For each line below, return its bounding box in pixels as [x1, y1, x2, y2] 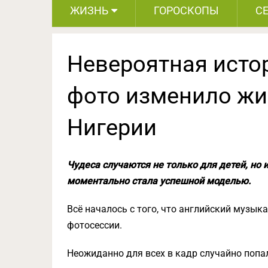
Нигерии [67, 114, 157, 141]
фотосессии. [67, 220, 122, 231]
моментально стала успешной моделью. [67, 175, 251, 187]
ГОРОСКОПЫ [154, 4, 219, 17]
